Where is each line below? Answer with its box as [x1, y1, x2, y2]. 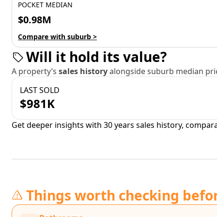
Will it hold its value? [26, 47, 167, 66]
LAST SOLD [20, 85, 60, 95]
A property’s [12, 66, 59, 77]
